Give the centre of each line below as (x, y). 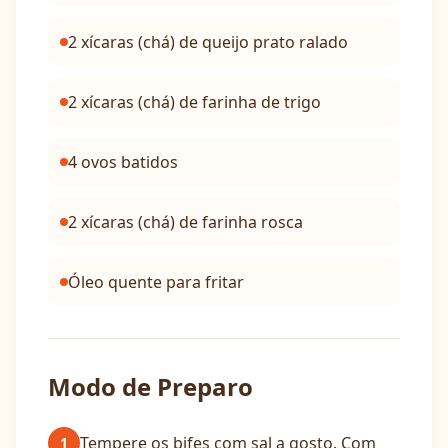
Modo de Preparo (150, 386)
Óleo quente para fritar (156, 282)
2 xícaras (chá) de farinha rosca (185, 222)
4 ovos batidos (123, 162)
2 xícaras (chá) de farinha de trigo (194, 102)
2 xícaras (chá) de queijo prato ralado (208, 42)
